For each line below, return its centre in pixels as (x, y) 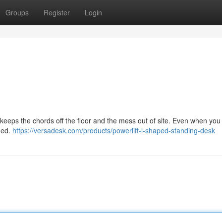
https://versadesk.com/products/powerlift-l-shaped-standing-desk (114, 130)
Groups (17, 12)
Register (57, 12)
